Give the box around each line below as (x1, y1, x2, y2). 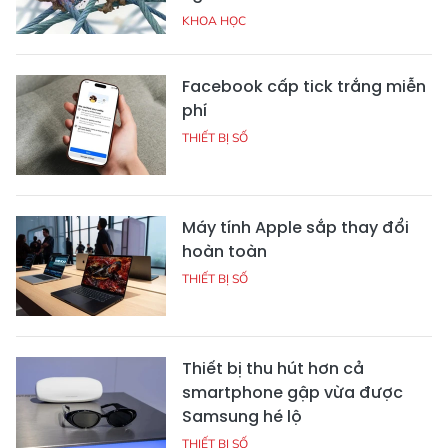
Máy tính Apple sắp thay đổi (182, 216, 409, 240)
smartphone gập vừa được (182, 381, 403, 405)
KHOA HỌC (182, 13, 246, 29)
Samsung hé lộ (182, 405, 302, 429)
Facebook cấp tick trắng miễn (182, 75, 426, 99)
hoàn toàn (182, 240, 267, 264)
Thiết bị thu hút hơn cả (182, 357, 364, 381)
